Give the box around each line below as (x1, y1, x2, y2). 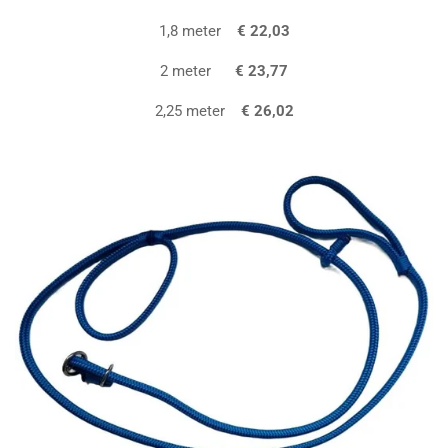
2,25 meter (154, 102, 225, 121)
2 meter (160, 62, 235, 81)
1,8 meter (158, 22, 237, 41)
